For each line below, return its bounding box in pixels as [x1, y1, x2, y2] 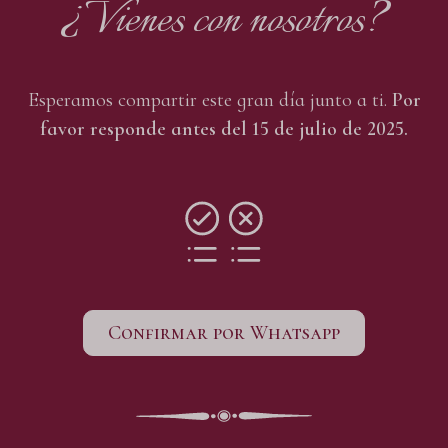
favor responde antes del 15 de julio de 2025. [40, 116, 408, 141]
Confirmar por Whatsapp [108, 320, 340, 345]
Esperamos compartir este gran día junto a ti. [27, 87, 392, 112]
